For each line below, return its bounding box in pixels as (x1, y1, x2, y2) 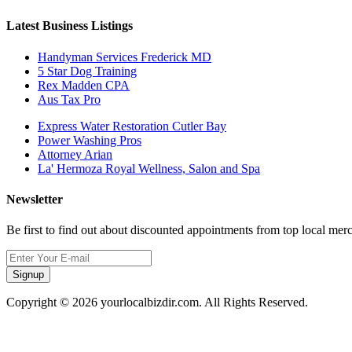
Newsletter (6, 192, 63, 206)
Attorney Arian (38, 147, 112, 161)
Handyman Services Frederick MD (38, 49, 211, 64)
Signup (13, 269, 44, 281)
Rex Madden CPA (38, 78, 130, 92)
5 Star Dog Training (38, 64, 137, 78)
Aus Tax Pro (38, 92, 101, 106)
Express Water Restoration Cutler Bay (38, 119, 226, 133)
